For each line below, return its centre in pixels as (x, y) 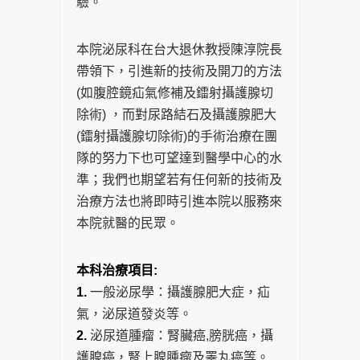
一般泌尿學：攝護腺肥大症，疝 (178, 292)
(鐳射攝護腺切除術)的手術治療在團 (177, 137)
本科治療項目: (117, 271)
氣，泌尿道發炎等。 (134, 314)
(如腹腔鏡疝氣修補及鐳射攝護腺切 (175, 93)
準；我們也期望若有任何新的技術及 (179, 180)
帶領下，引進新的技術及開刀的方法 (179, 72)
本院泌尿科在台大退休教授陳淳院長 (179, 50)
